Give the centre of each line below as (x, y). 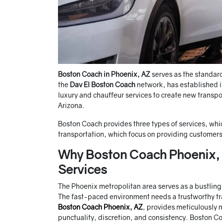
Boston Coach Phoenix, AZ (100, 207)
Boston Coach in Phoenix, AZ (105, 74)
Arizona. (72, 106)
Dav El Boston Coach (103, 85)
